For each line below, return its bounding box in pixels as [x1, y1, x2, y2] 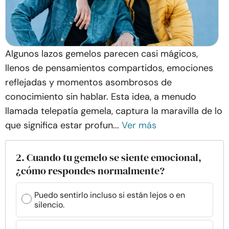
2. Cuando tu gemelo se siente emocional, [16, 150, 201, 165]
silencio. [34, 199, 64, 210]
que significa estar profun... [5, 119, 119, 131]
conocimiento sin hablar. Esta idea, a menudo [5, 90, 196, 103]
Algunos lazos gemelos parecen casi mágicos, [5, 48, 198, 60]
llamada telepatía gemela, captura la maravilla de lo [5, 105, 222, 117]
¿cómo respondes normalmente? [16, 164, 165, 178]
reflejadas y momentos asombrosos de [5, 76, 172, 88]
